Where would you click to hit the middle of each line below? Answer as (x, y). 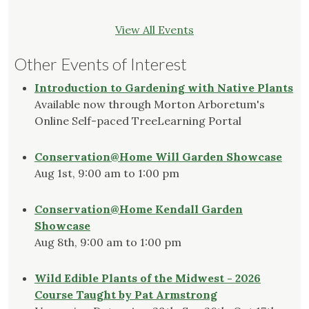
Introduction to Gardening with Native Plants (164, 88)
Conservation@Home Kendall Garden (139, 209)
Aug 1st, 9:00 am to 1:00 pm (107, 173)
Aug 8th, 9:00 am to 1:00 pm (108, 242)
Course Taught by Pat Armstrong (126, 295)
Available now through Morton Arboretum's (150, 104)
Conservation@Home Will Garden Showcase (158, 157)
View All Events (154, 30)
